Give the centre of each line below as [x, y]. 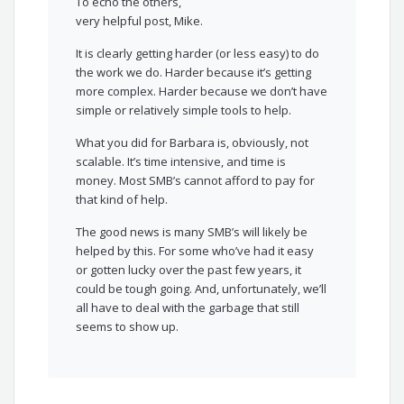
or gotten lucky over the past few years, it [189, 270]
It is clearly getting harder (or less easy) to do [198, 54]
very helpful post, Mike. [140, 21]
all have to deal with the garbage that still [188, 308]
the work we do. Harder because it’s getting [194, 73]
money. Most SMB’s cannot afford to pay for [196, 181]
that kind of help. [122, 200]
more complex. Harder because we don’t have [202, 92]
